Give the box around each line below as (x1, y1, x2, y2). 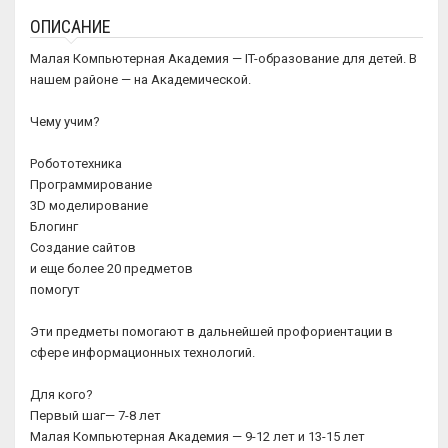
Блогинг (30, 219, 78, 234)
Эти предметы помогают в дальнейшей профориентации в (30, 324, 393, 339)
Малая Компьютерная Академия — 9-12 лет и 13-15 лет (30, 429, 365, 444)
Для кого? (30, 387, 93, 402)
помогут (30, 282, 80, 297)
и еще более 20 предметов (30, 261, 193, 276)
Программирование (30, 177, 152, 192)
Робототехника (30, 156, 122, 171)
